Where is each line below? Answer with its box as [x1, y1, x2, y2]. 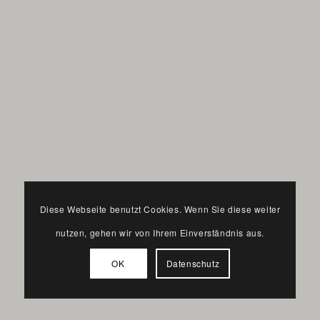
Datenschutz [166, 256, 220, 269]
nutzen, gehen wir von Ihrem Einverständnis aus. [55, 226, 265, 239]
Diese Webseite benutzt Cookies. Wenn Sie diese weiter [39, 202, 281, 215]
